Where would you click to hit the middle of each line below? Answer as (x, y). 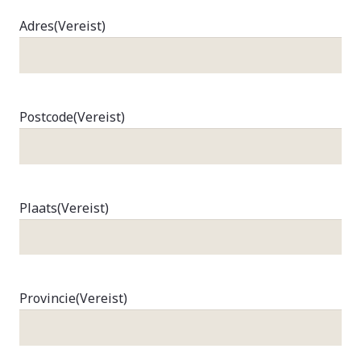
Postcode (46, 116)
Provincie (48, 299)
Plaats (38, 207)
